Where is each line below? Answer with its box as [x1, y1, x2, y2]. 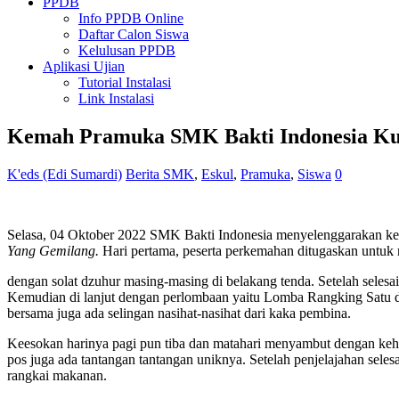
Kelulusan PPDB [78, 43, 175, 58]
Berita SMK [126, 166, 194, 182]
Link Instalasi [78, 91, 154, 106]
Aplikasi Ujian [43, 59, 125, 74]
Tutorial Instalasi [78, 75, 171, 90]
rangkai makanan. [7, 367, 107, 383]
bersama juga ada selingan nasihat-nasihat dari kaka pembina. [7, 305, 351, 321]
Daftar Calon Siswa [78, 27, 189, 42]
